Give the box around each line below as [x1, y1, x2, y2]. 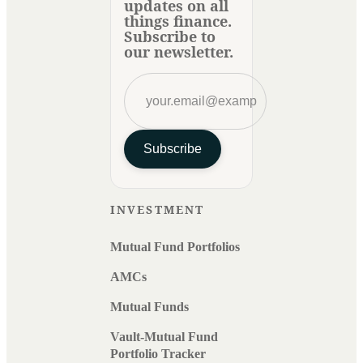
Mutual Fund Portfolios [110, 240, 240, 254]
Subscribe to [124, 27, 216, 47]
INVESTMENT [110, 202, 204, 218]
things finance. [124, 11, 232, 32]
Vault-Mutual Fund [110, 330, 218, 344]
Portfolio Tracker [110, 347, 206, 361]
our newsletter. [124, 42, 233, 62]
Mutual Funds [110, 300, 189, 314]
